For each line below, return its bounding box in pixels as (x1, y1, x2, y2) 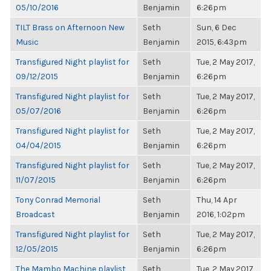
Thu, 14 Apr (197, 195, 237, 204)
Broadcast (16, 209, 55, 219)
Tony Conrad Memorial (16, 195, 100, 204)
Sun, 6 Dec (197, 22, 237, 32)
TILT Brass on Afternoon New (16, 22, 125, 32)
